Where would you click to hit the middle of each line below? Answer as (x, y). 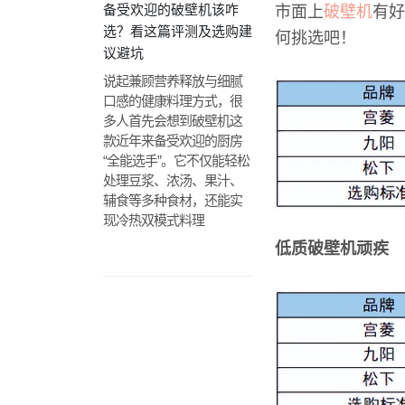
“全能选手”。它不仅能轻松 (176, 160)
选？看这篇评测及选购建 (178, 31)
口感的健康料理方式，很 (173, 101)
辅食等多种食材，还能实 (173, 200)
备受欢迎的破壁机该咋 (171, 9)
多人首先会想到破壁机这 (173, 121)
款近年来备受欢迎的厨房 (173, 141)
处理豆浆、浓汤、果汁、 (173, 180)
